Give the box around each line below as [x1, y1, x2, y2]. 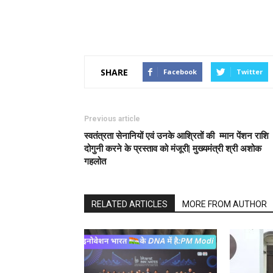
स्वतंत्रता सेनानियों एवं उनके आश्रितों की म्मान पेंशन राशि [84, 130, 269, 141]
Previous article [84, 115, 140, 123]
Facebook [163, 67, 197, 76]
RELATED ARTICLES [91, 199, 168, 209]
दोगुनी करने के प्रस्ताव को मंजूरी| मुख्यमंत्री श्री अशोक [84, 143, 261, 154]
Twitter [236, 67, 263, 76]
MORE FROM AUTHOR [182, 199, 267, 209]
